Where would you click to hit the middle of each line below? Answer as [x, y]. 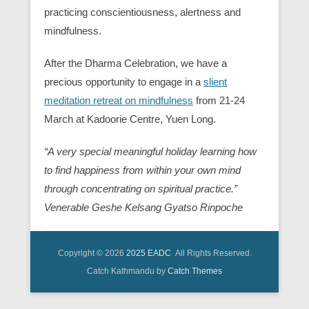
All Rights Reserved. [211, 253]
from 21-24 [219, 101]
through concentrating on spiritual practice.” [141, 189]
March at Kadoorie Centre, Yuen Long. [130, 119]
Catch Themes [195, 271]
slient [215, 82]
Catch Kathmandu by [127, 271]
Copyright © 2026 [92, 253]
